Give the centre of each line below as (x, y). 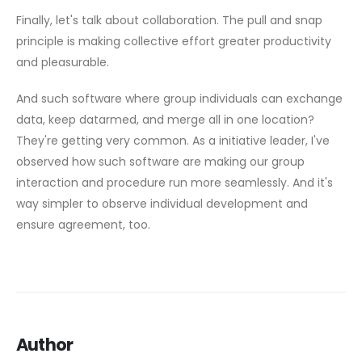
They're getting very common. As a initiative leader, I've (173, 140)
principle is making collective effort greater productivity (174, 42)
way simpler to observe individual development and (162, 203)
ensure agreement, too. (83, 224)
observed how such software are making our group (160, 161)
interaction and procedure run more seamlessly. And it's (175, 182)
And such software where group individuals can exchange (179, 98)
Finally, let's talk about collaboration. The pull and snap (169, 21)
